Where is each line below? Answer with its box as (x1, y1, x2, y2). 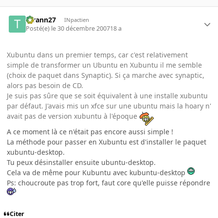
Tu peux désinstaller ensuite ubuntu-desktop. (7, 158, 156, 167)
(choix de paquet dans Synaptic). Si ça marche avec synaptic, (7, 71, 204, 80)
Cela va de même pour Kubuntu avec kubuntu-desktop (7, 168, 187, 178)
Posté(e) (26, 24, 52, 33)
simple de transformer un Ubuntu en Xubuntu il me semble (7, 60, 202, 70)
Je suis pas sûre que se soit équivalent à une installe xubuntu (7, 91, 208, 101)
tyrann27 (26, 15, 56, 24)
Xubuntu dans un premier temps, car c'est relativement (7, 50, 188, 60)
